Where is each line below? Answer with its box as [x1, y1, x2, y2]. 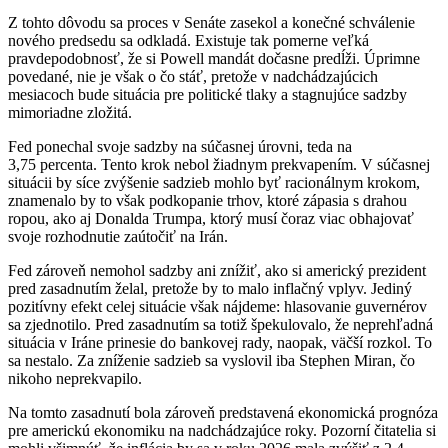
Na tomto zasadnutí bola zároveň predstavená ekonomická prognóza [8, 403, 438, 421]
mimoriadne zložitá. [8, 103, 132, 121]
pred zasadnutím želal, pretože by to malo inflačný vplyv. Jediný [8, 279, 412, 297]
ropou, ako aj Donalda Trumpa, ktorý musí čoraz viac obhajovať [8, 209, 414, 227]
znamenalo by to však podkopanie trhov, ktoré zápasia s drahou [8, 191, 407, 209]
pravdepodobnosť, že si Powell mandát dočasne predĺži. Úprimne [8, 49, 420, 67]
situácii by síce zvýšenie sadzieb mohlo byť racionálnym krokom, [8, 173, 420, 191]
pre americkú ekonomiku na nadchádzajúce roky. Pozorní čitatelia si [8, 421, 436, 439]
